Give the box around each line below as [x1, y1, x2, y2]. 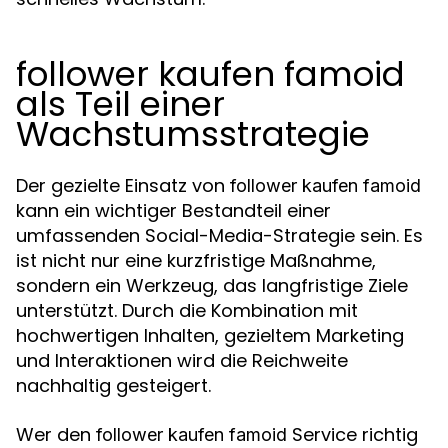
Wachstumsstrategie [16, 110, 370, 158]
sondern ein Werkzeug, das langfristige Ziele [16, 273, 408, 298]
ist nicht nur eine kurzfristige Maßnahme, [16, 248, 376, 273]
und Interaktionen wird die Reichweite [16, 348, 348, 373]
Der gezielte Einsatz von [16, 173, 230, 198]
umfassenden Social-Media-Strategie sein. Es [16, 223, 423, 248]
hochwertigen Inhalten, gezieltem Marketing [16, 323, 404, 348]
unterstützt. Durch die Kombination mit [16, 298, 358, 323]
